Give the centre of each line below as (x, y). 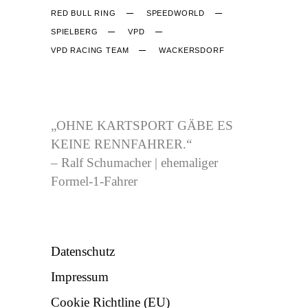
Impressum (80, 276)
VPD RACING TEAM (90, 50)
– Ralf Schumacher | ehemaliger (134, 162)
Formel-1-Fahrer (94, 181)
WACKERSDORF (192, 50)
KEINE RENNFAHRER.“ (121, 144)
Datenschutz (83, 251)
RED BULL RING (84, 13)
